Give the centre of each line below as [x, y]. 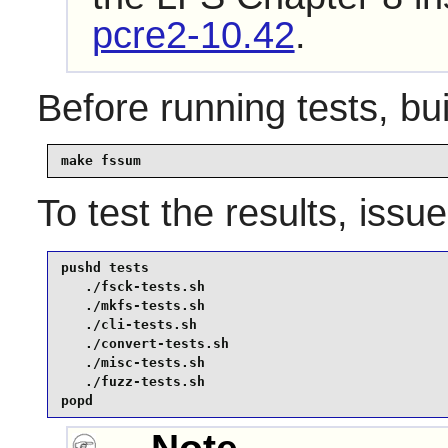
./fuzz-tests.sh [132, 382]
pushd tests [104, 268]
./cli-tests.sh [128, 325]
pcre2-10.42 [193, 35]
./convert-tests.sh [144, 344]
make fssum [100, 161]
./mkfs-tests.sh [132, 306]
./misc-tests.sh [132, 363]
